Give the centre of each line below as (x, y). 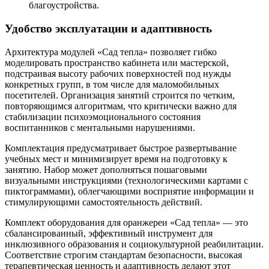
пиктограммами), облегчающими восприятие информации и (129, 191)
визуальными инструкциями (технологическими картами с (126, 180)
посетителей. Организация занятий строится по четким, (120, 95)
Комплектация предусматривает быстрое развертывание (121, 148)
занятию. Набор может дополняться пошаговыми (106, 169)
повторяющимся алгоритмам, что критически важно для (121, 106)
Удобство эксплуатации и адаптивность (108, 29)
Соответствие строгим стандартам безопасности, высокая (123, 255)
